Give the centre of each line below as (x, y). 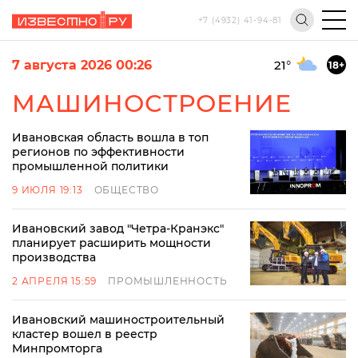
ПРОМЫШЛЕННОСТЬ (168, 281)
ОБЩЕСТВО (127, 190)
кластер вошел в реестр (85, 334)
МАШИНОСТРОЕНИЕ (152, 103)
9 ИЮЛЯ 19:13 (48, 190)
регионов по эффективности (98, 152)
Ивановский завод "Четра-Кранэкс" (118, 229)
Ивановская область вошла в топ (110, 137)
